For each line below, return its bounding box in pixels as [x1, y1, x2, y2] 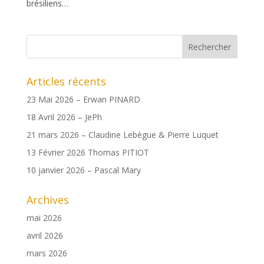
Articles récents [26, 74, 106, 89]
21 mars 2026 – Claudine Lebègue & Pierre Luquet [26, 129, 219, 141]
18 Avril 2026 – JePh [26, 111, 102, 123]
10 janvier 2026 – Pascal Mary [26, 164, 141, 176]
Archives [26, 193, 69, 207]
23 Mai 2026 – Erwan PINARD [26, 94, 140, 105]
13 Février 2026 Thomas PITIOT [26, 147, 149, 159]
